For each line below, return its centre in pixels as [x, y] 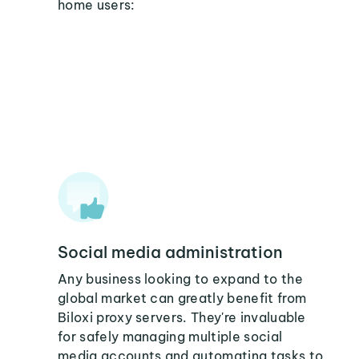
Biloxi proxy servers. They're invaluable [182, 317]
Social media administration [170, 252]
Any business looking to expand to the [180, 279]
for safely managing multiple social [170, 337]
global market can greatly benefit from [182, 298]
